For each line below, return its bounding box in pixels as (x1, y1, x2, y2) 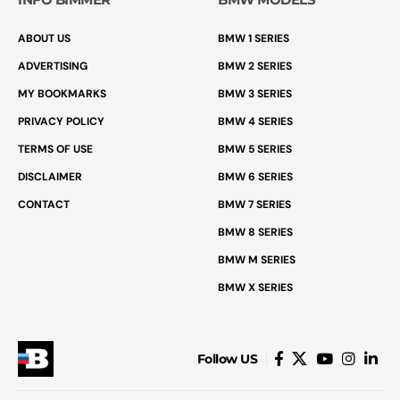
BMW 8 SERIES (218, 224, 293, 239)
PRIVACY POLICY (18, 113, 104, 129)
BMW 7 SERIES (218, 196, 291, 212)
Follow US (196, 350, 257, 367)
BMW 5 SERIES (218, 141, 292, 156)
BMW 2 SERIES (218, 58, 292, 73)
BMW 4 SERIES (218, 113, 293, 129)
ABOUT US (18, 30, 71, 46)
